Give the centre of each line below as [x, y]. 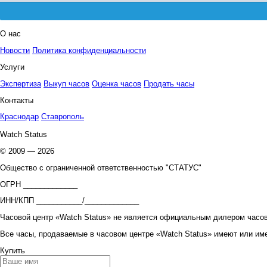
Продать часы [169, 83]
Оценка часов [117, 83]
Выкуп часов [66, 83]
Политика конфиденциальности [89, 51]
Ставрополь [63, 117]
